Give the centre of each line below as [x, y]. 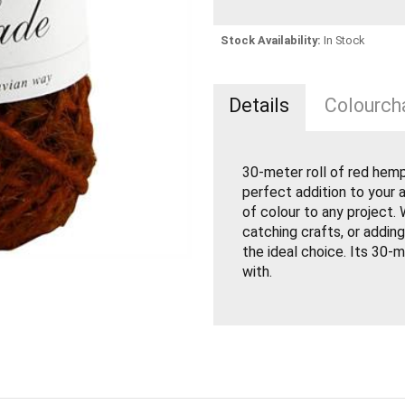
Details [259, 106]
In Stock [344, 40]
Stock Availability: [271, 40]
